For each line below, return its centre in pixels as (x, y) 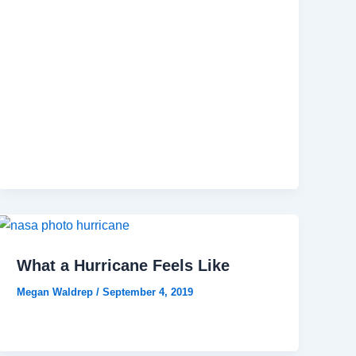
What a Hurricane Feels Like (124, 265)
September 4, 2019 (148, 292)
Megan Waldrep (57, 292)
